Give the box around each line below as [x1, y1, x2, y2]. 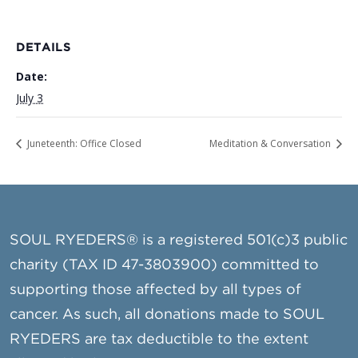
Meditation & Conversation [209, 137, 333, 151]
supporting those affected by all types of [10, 284, 302, 297]
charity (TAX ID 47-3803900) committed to [10, 259, 320, 272]
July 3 [16, 90, 43, 105]
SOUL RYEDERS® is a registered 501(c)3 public [10, 234, 348, 248]
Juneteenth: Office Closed [25, 137, 141, 151]
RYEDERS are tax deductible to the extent [10, 333, 309, 347]
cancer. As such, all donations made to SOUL [10, 308, 325, 322]
